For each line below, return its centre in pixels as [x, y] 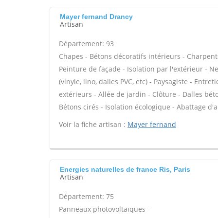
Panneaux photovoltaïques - [104, 209]
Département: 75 [86, 196]
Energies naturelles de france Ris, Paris [125, 169]
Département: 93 [86, 44]
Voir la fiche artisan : [93, 124]
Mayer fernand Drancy [96, 17]
